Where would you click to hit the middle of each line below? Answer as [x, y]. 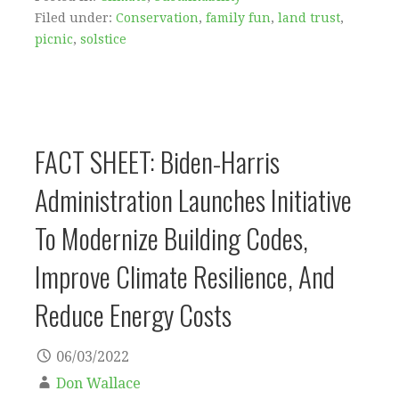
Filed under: [75, 18]
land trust [309, 18]
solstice [103, 39]
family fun [238, 18]
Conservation [157, 18]
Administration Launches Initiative [193, 199]
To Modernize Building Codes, [171, 238]
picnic [54, 39]
